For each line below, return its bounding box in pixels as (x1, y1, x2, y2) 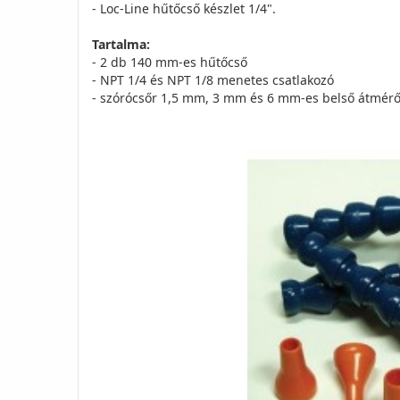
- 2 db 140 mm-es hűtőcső (92, 54, 247, 71)
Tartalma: (92, 36, 150, 54)
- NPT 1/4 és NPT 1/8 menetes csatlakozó (92, 71, 334, 89)
